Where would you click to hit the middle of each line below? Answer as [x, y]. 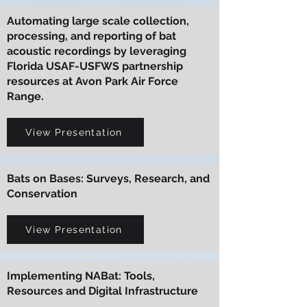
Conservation [42, 194]
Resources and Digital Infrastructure [102, 291]
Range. [25, 96]
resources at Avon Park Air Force [93, 81]
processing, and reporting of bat [91, 36]
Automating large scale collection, [98, 21]
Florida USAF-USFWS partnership [95, 66]
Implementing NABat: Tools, [81, 276]
